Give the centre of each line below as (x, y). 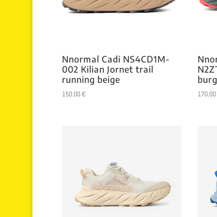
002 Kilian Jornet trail (108, 69)
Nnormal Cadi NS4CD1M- (116, 59)
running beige (91, 79)
